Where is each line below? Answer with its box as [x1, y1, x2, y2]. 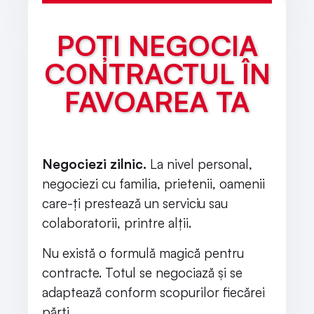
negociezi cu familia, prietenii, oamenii [42, 175, 265, 193]
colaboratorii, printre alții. [42, 214, 195, 232]
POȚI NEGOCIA [56, 28, 258, 64]
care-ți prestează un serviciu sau [42, 195, 228, 212]
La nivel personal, [146, 156, 252, 173]
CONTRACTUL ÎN [43, 56, 271, 92]
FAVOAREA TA [64, 84, 250, 120]
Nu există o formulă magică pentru [42, 244, 244, 261]
